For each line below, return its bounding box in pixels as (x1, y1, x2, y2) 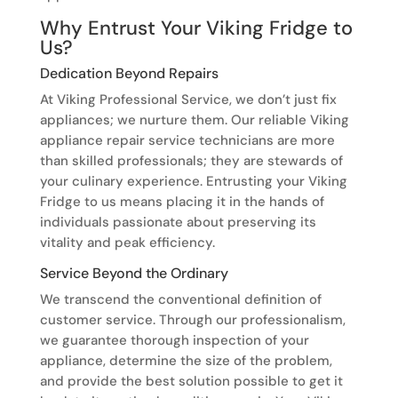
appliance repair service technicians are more (39, 131, 335, 150)
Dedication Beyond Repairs (39, 64, 219, 84)
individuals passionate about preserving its (39, 213, 316, 232)
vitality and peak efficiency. (39, 234, 215, 252)
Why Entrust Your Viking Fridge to (39, 15, 353, 42)
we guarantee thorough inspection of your (39, 331, 309, 350)
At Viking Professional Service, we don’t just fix (39, 91, 337, 109)
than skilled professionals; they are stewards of (39, 152, 343, 171)
